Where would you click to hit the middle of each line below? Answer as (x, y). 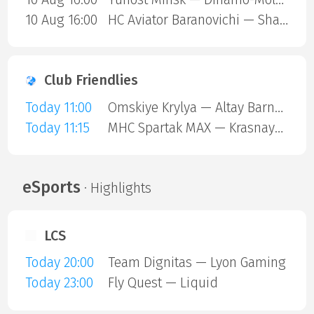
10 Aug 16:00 (61, 20)
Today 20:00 (59, 263)
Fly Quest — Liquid (163, 283)
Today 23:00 (59, 283)
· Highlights (116, 188)
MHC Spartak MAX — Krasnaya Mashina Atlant (279, 128)
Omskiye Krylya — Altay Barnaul (279, 107)
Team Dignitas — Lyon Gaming (197, 263)
